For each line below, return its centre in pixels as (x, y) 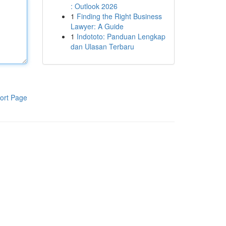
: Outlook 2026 (94, 6)
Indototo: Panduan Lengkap (121, 36)
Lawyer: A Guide (97, 26)
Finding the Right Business (119, 16)
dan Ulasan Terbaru (102, 46)
